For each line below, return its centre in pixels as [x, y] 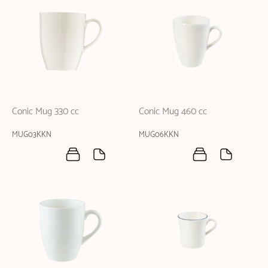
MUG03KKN [32, 135]
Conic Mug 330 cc [45, 111]
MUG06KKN [159, 135]
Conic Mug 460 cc [173, 111]
